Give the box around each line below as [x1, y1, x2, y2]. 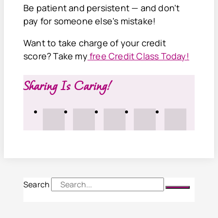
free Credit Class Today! [87, 50, 189, 62]
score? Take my [23, 50, 88, 62]
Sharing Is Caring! [23, 75, 111, 95]
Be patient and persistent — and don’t [23, 1, 180, 14]
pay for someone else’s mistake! [23, 15, 156, 27]
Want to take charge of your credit [23, 36, 166, 49]
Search [23, 179, 50, 190]
